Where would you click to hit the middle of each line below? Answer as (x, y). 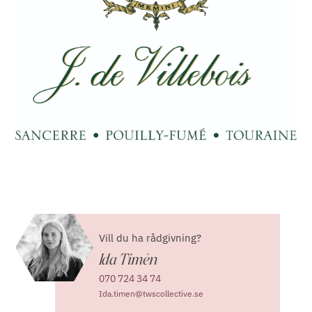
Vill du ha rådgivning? (150, 237)
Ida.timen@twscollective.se (151, 293)
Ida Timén (129, 260)
